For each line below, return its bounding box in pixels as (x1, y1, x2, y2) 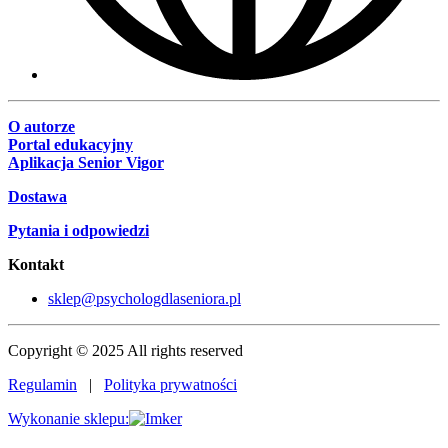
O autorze (8, 117, 75, 135)
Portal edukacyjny (8, 135, 133, 153)
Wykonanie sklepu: (8, 409, 129, 427)
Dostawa (8, 187, 67, 205)
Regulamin (8, 375, 77, 393)
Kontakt (8, 255, 64, 273)
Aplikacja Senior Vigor (8, 153, 164, 171)
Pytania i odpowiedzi (8, 221, 149, 239)
